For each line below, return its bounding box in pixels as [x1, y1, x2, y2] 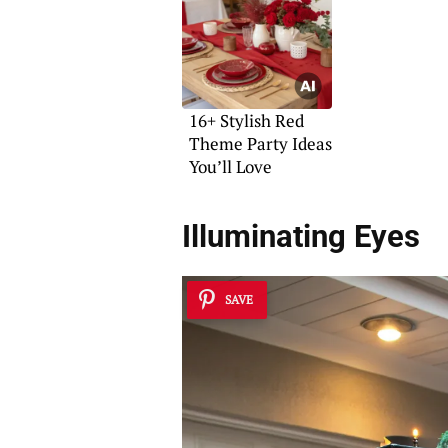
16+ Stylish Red [188, 109, 304, 132]
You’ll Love [188, 155, 272, 178]
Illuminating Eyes [181, 218, 420, 256]
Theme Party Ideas [188, 132, 332, 155]
